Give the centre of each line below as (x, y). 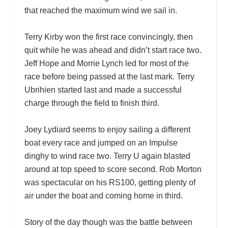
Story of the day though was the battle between (108, 222)
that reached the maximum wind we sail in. (101, 10)
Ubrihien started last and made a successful (103, 90)
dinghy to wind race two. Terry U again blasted (107, 156)
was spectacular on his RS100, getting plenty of (110, 182)
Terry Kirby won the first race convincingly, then (108, 37)
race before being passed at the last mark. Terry (109, 76)
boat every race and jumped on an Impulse (101, 142)
